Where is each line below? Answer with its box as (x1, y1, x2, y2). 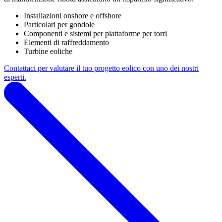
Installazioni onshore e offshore (24, 11, 121, 20)
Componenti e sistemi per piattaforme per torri (24, 29, 167, 38)
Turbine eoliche (24, 47, 72, 55)
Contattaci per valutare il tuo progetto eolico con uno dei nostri (4, 63, 199, 72)
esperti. (4, 72, 26, 81)
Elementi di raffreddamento (24, 38, 109, 47)
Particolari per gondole (24, 20, 95, 29)
